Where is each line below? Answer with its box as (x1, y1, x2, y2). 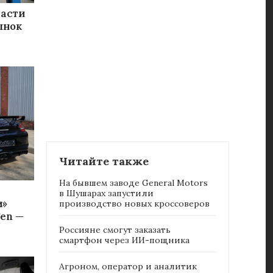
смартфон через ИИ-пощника (59, 235, 190, 246)
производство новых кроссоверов (59, 198, 210, 210)
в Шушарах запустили (59, 188, 154, 199)
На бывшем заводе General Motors (59, 177, 208, 189)
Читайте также (59, 154, 149, 169)
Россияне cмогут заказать (59, 224, 171, 236)
